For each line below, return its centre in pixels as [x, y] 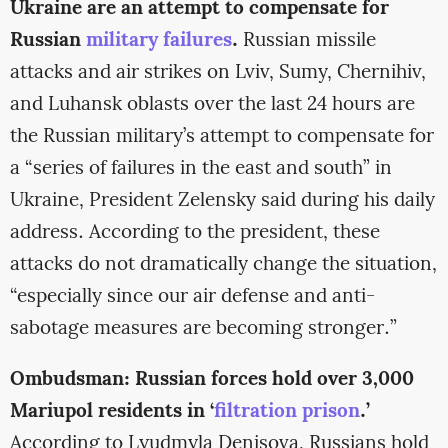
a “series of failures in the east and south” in [200, 168]
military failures [158, 40]
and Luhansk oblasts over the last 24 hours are [212, 104]
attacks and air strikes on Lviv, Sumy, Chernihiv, [217, 72]
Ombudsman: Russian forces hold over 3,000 [211, 380]
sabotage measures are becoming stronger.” [203, 328]
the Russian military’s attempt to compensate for [221, 136]
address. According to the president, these [194, 232]
